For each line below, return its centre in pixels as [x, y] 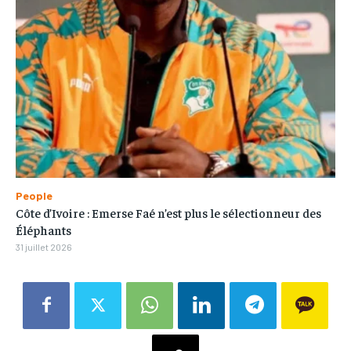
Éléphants [43, 229]
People [34, 195]
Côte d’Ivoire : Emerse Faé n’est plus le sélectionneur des [168, 212]
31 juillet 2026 [44, 246]
